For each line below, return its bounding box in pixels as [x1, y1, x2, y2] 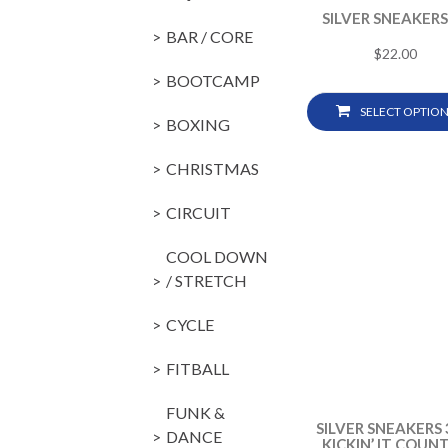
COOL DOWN [166, 246, 268, 266]
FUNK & [166, 402, 225, 422]
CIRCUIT [166, 202, 231, 222]
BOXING [166, 114, 230, 134]
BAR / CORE [166, 26, 253, 46]
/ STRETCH [166, 270, 247, 290]
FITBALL [166, 358, 229, 378]
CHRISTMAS [166, 158, 259, 178]
